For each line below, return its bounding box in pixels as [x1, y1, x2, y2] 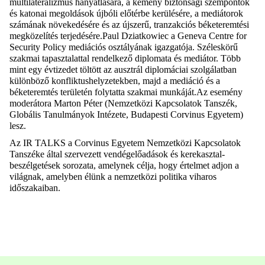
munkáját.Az [160, 87, 208, 98]
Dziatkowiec [121, 31, 169, 41]
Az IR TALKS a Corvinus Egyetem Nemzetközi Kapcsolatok [9, 138, 241, 148]
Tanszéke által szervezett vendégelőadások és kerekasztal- [9, 149, 225, 160]
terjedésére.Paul [60, 31, 119, 41]
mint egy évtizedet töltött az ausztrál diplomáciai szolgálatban [9, 64, 237, 75]
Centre [206, 31, 236, 41]
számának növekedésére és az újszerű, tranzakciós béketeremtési [9, 20, 249, 30]
